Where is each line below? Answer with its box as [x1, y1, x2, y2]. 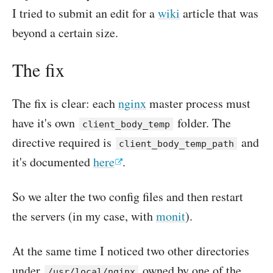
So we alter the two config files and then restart [12, 188, 243, 205]
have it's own [12, 115, 78, 131]
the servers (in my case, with [12, 208, 156, 224]
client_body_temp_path [119, 138, 234, 149]
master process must [146, 95, 250, 112]
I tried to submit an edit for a [12, 5, 158, 21]
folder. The [174, 115, 231, 131]
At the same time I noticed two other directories [12, 243, 249, 259]
